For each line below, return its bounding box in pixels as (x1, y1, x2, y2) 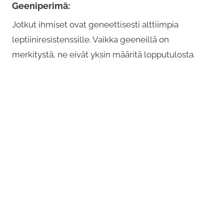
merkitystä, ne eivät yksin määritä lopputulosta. (12, 49, 195, 60)
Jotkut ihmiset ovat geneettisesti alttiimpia (12, 19, 178, 30)
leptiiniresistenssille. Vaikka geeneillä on (12, 34, 169, 45)
